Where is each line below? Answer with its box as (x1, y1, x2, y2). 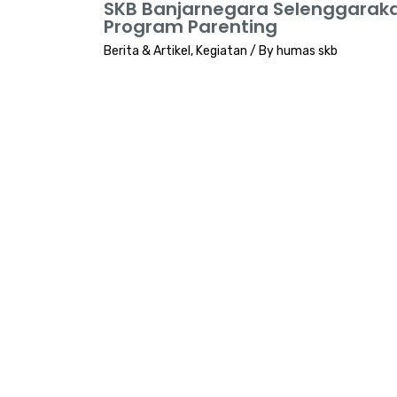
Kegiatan (196, 43, 247, 59)
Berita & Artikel (104, 43, 191, 59)
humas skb (276, 43, 338, 59)
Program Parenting (104, 14, 277, 40)
